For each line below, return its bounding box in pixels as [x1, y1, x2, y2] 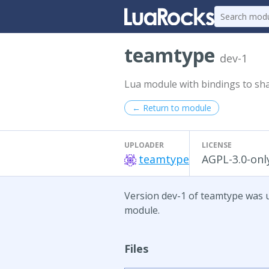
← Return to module [132, 102, 211, 113]
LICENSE [202, 140, 232, 150]
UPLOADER [124, 140, 164, 150]
